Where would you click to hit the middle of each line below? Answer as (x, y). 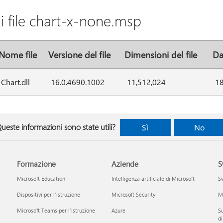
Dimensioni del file (161, 55)
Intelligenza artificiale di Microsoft (153, 178)
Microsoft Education (41, 178)
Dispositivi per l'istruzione (49, 194)
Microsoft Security (133, 194)
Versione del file (79, 55)
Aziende (125, 164)
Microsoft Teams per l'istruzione (56, 210)
